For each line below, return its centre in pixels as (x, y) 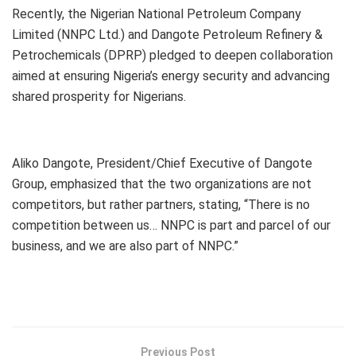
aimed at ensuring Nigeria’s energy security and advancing (171, 76)
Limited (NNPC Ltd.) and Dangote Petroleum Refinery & (167, 35)
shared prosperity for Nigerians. (99, 97)
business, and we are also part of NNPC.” (125, 246)
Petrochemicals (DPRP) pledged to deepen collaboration (172, 56)
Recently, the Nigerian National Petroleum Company (157, 14)
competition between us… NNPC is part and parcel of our (171, 226)
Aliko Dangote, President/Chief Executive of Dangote (162, 164)
